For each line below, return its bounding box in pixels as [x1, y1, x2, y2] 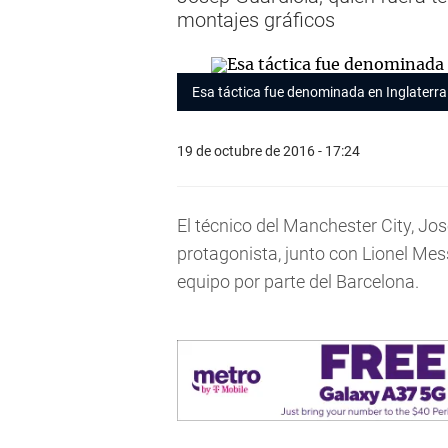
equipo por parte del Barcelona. [177, 271, 419, 292]
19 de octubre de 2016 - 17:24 [177, 142, 360, 159]
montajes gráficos [177, 8, 335, 32]
